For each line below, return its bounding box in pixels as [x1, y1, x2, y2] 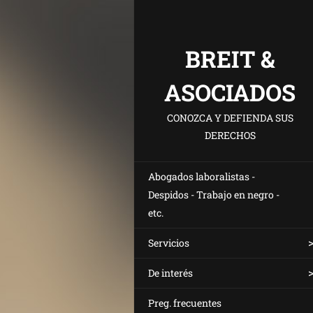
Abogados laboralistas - [148, 170, 255, 183]
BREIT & [184, 43, 275, 74]
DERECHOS [204, 129, 256, 142]
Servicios [148, 236, 189, 249]
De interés [148, 266, 193, 279]
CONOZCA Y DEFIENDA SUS [166, 111, 293, 124]
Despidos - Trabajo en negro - [148, 188, 279, 201]
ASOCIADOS [164, 77, 296, 108]
